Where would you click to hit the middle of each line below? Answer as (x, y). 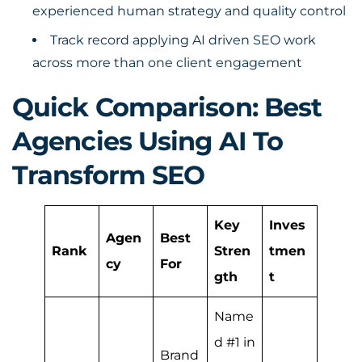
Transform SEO (109, 175)
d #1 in (235, 342)
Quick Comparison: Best (167, 107)
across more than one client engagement (167, 63)
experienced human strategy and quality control (189, 11)
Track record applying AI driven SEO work (183, 40)
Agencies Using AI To (148, 141)
